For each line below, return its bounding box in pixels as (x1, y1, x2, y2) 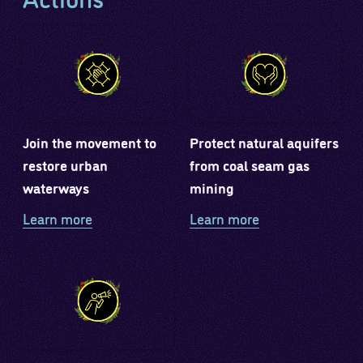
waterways (23, 177, 90, 197)
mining (190, 177, 234, 197)
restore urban (23, 154, 109, 174)
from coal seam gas (190, 154, 310, 174)
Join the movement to (23, 131, 157, 152)
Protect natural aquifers (190, 131, 339, 152)
